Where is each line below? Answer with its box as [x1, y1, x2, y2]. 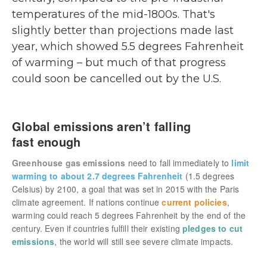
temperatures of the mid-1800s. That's [12, 8, 215, 21]
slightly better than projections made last [12, 24, 234, 37]
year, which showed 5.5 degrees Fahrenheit [12, 40, 244, 53]
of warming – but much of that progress [12, 56, 226, 69]
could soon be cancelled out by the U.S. [12, 72, 221, 85]
